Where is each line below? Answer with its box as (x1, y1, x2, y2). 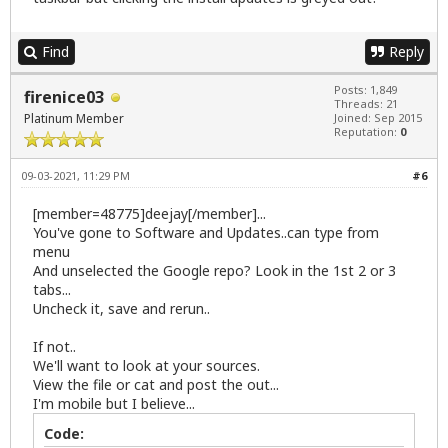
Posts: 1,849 (334, 81, 397, 97)
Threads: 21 (334, 95, 398, 111)
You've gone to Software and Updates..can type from (33, 222, 379, 242)
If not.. (33, 336, 76, 356)
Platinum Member (24, 109, 124, 127)
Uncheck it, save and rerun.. (33, 298, 210, 318)
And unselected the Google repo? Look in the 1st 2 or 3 (33, 260, 396, 280)
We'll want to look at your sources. (33, 355, 260, 375)
